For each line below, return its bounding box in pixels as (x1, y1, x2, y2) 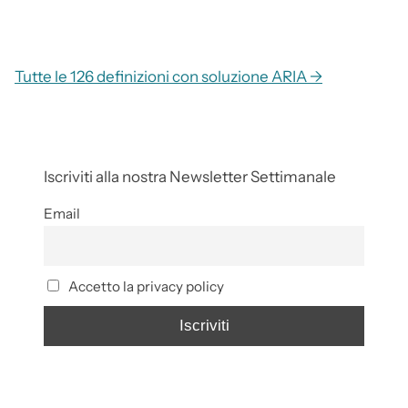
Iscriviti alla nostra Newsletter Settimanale (44, 168, 336, 187)
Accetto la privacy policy (65, 277, 224, 295)
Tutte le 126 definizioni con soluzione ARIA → (15, 67, 322, 87)
